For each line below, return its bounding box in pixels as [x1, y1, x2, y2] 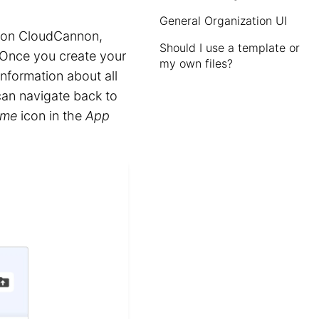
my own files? [159, 56, 233, 70]
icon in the [17, 108, 85, 123]
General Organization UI [159, 14, 287, 28]
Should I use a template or [159, 41, 300, 55]
